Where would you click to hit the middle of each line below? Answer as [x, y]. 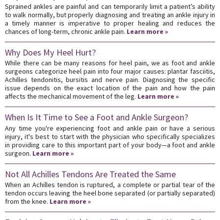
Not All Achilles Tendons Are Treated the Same [90, 174]
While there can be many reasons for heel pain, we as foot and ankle [110, 63]
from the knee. [27, 202]
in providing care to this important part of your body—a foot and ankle [110, 145]
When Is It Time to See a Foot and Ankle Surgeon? [96, 117]
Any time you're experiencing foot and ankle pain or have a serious [110, 128]
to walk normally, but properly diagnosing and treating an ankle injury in [110, 14]
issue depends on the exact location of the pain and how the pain [110, 88]
